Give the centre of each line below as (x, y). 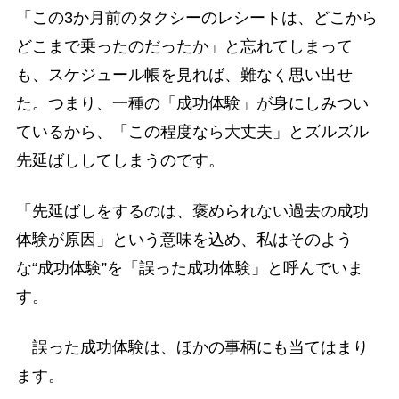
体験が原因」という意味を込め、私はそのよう (184, 239)
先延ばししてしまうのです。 (120, 160)
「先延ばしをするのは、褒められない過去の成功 (192, 211)
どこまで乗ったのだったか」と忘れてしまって (184, 46)
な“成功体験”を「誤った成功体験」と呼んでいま (189, 268)
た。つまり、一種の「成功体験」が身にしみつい (192, 103)
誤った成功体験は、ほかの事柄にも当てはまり (192, 347)
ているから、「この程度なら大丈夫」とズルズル (192, 131)
